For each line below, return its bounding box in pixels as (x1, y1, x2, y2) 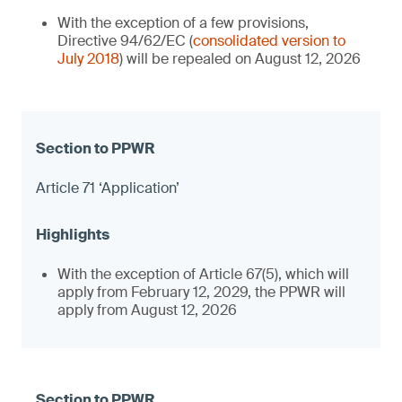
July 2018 (57, 49, 119, 68)
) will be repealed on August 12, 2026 (119, 49, 361, 68)
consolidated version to (193, 31, 345, 50)
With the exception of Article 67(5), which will (57, 265, 349, 284)
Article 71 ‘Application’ (36, 179, 179, 197)
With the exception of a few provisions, (57, 13, 309, 32)
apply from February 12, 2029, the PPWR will (57, 283, 345, 301)
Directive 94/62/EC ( (57, 31, 193, 50)
